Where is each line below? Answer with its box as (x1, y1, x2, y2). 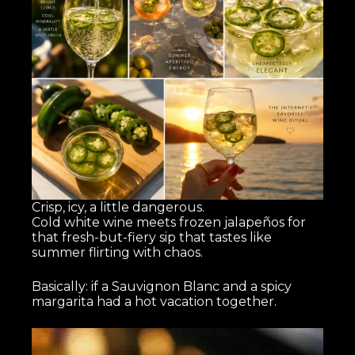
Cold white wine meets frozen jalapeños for (32, 214, 307, 230)
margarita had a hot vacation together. (32, 293, 277, 309)
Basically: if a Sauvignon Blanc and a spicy (32, 278, 292, 294)
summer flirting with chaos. (32, 244, 204, 260)
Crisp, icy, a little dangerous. (32, 199, 205, 215)
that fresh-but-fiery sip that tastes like (32, 229, 273, 245)
